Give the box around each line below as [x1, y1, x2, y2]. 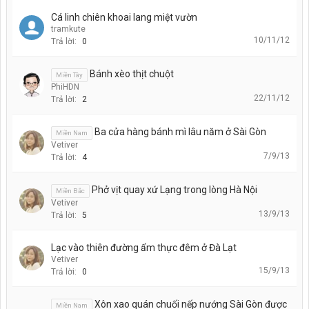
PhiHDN [51, 81, 79, 92]
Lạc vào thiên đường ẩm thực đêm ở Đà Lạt [51, 241, 237, 253]
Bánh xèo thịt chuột [90, 68, 174, 79]
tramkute [51, 23, 86, 34]
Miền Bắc [56, 186, 85, 195]
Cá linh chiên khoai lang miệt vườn [51, 11, 197, 23]
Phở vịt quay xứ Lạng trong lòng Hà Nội [92, 183, 257, 195]
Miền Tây [56, 70, 83, 79]
